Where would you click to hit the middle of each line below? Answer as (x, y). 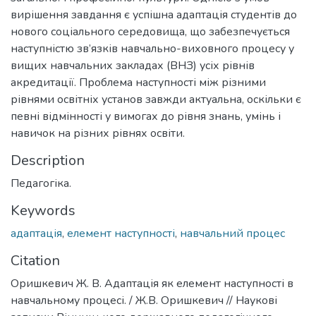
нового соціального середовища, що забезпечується (150, 31)
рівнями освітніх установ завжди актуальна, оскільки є (156, 99)
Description (48, 160)
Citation (35, 260)
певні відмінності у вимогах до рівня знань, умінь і (146, 116)
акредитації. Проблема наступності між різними (138, 82)
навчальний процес (232, 233)
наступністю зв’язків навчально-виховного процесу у (152, 48)
